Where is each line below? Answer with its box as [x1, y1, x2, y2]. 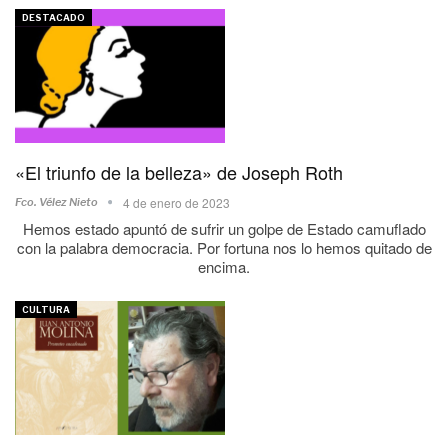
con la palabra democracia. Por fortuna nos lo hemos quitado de [16, 236, 432, 258]
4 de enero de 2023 [123, 193, 230, 211]
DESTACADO [22, 11, 85, 23]
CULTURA [22, 303, 70, 315]
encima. [198, 255, 250, 277]
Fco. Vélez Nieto [15, 194, 100, 209]
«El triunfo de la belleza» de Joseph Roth [15, 158, 343, 185]
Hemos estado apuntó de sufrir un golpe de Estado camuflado [22, 217, 426, 239]
